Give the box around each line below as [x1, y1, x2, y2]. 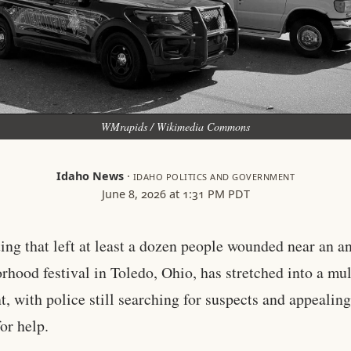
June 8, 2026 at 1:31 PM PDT [101, 186, 250, 202]
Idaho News [56, 168, 124, 184]
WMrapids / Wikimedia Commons [101, 119, 250, 135]
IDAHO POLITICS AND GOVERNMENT [132, 171, 295, 183]
